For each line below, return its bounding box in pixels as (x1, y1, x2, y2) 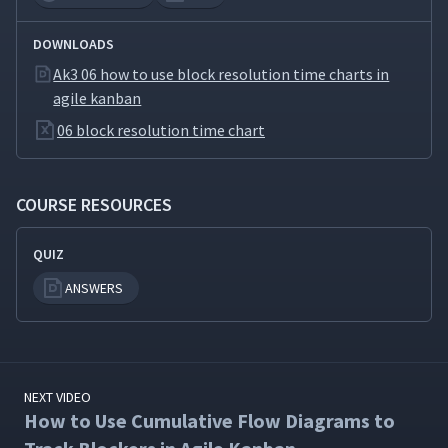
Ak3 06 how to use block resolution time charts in (53, 64, 390, 85)
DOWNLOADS (33, 35, 114, 54)
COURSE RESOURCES (16, 193, 172, 217)
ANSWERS (65, 279, 123, 298)
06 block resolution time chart (57, 120, 265, 141)
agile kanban (53, 88, 142, 109)
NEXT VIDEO (24, 388, 91, 407)
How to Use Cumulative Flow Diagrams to (24, 408, 395, 434)
